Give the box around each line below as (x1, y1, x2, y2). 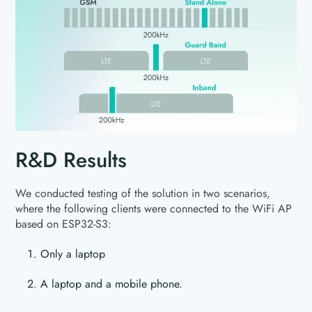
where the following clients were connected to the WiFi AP (15, 200, 292, 217)
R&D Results (15, 144, 127, 175)
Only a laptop (40, 245, 106, 262)
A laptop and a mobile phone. (40, 275, 183, 292)
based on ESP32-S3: (15, 215, 112, 232)
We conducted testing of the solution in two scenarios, (15, 185, 271, 201)
